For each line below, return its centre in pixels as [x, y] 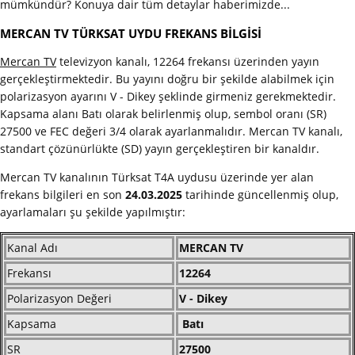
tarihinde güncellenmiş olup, [260, 194]
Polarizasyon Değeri [59, 298]
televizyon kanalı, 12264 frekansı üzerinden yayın [188, 61]
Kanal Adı [32, 247]
